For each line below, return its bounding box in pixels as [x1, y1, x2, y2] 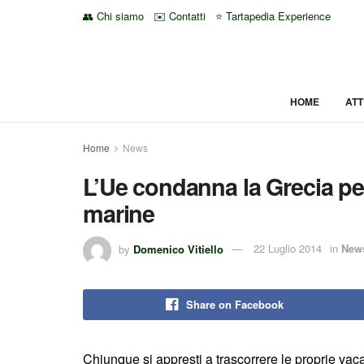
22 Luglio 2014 [253, 240, 322, 257]
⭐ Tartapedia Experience [215, 8, 331, 24]
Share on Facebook [185, 296, 284, 312]
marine [83, 197, 155, 230]
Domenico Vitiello [133, 240, 223, 257]
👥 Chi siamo [83, 8, 144, 24]
